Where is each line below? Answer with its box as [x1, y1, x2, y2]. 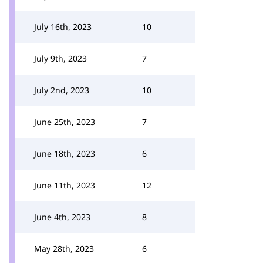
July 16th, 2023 [34, 21, 92, 32]
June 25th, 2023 [34, 116, 95, 127]
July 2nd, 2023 [34, 85, 89, 96]
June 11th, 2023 [34, 180, 95, 191]
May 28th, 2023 [34, 243, 94, 254]
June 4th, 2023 [34, 211, 90, 222]
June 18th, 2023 [34, 148, 95, 159]
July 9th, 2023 [34, 53, 87, 64]
